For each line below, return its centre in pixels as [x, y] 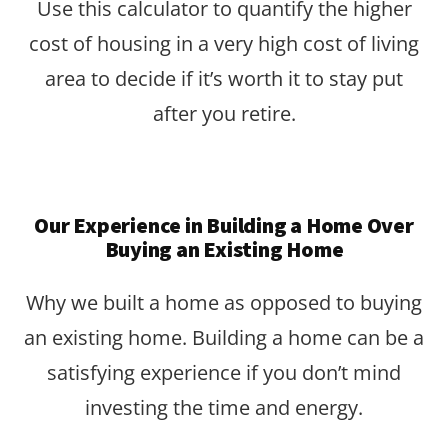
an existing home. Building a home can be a [224, 337]
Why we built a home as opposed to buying [224, 302]
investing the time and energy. [224, 407]
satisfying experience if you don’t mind [224, 372]
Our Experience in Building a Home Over [224, 224]
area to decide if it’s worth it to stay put [224, 78]
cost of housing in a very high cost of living [224, 43]
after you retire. [224, 113]
